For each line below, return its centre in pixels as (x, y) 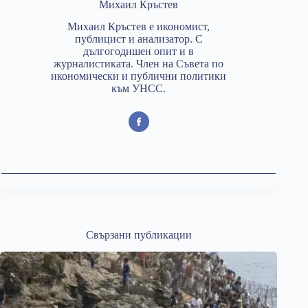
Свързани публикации (139, 235)
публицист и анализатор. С (139, 39)
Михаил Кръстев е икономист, (139, 27)
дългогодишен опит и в (139, 52)
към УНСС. (139, 89)
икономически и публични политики (139, 76)
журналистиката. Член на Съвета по (139, 64)
